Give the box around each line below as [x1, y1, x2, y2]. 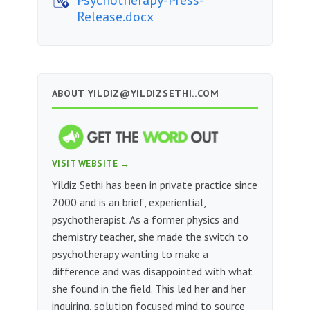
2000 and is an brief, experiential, [51, 195, 206, 210]
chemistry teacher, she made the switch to [51, 230, 248, 244]
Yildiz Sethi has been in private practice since [51, 178, 257, 192]
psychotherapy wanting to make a [51, 247, 208, 262]
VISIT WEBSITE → [51, 158, 130, 170]
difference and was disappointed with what [51, 264, 253, 279]
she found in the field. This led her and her [51, 282, 246, 296]
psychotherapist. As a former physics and [51, 212, 239, 227]
